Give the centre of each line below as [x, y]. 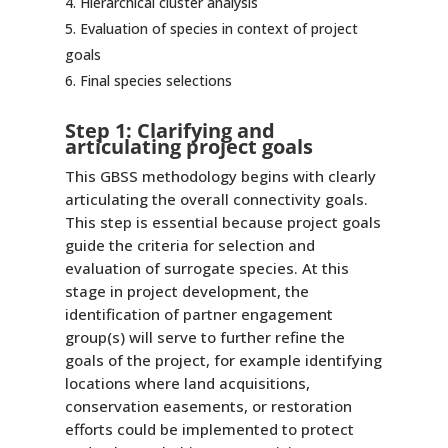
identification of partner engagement [198, 313]
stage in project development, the [186, 290]
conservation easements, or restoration [208, 405]
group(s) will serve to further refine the [204, 336]
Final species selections [155, 80]
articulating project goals [188, 146]
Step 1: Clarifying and [169, 130]
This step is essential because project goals [222, 221]
